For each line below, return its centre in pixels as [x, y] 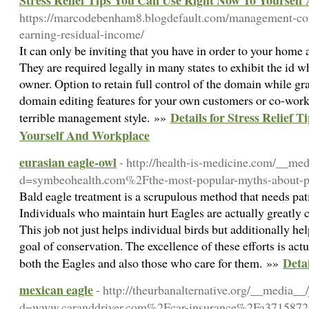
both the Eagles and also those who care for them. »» [151, 263]
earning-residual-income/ [82, 34]
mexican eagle [56, 290]
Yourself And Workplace [84, 135]
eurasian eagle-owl [68, 162]
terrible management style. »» [95, 117]
